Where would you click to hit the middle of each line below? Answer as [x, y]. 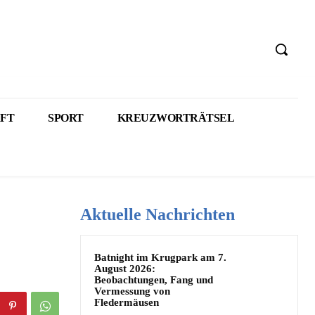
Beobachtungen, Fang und [154, 280]
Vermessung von [132, 291]
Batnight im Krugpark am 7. [160, 257]
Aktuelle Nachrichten [157, 214]
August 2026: [125, 269]
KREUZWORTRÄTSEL [175, 118]
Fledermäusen [127, 302]
